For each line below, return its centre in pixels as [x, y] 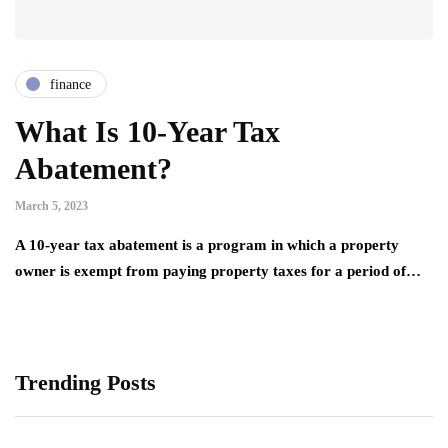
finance [70, 84]
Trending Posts [85, 383]
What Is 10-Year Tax [147, 132]
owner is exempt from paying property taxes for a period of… [218, 271]
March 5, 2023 [51, 206]
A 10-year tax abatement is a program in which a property [207, 245]
